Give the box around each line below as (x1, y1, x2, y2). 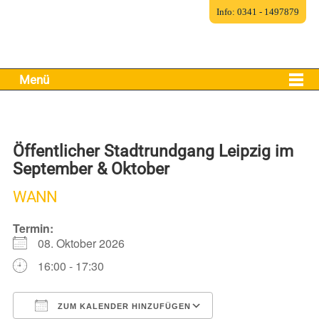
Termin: (12, 220, 53, 237)
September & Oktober (12, 159, 169, 179)
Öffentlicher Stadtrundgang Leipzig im (12, 141, 293, 161)
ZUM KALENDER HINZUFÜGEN (54, 302, 191, 311)
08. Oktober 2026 (37, 235, 136, 252)
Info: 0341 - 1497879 (216, 6, 300, 17)
